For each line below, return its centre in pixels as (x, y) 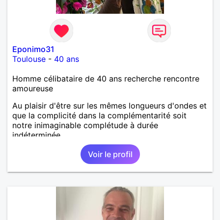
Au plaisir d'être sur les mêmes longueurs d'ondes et (110, 105)
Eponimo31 (33, 49)
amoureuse (33, 88)
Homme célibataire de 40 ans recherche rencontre (106, 78)
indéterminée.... (40, 135)
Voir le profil (110, 154)
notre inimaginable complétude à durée (85, 125)
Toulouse (29, 59)
